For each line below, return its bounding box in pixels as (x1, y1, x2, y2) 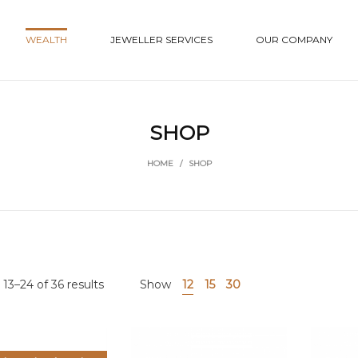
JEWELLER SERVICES (110, 34, 213, 46)
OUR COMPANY (256, 34, 333, 46)
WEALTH (26, 34, 68, 46)
